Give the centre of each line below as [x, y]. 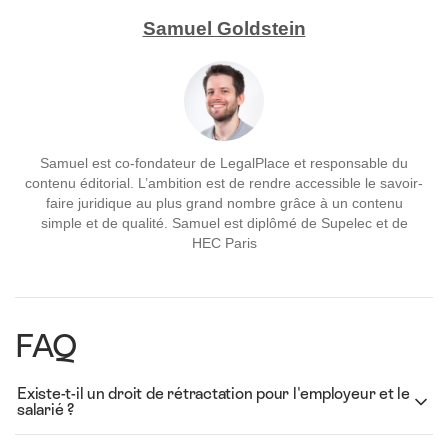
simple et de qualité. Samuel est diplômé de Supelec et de [224, 222]
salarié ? [45, 409]
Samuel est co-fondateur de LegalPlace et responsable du [224, 162]
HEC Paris [224, 242]
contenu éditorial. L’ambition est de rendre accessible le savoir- [224, 182]
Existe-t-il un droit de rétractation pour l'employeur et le [213, 393]
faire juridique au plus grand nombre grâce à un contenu [224, 202]
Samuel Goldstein [224, 28]
